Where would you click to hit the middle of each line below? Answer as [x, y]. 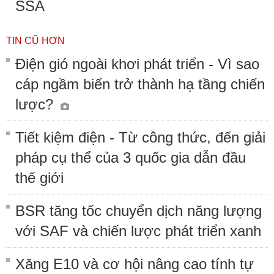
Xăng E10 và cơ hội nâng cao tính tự [135, 264]
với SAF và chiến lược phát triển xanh [138, 231]
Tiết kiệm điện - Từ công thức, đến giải [140, 138]
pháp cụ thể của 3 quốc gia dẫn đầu [131, 158]
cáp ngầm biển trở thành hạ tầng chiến [140, 84]
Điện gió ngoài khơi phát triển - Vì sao [137, 64]
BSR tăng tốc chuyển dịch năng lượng [139, 211]
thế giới [39, 178]
